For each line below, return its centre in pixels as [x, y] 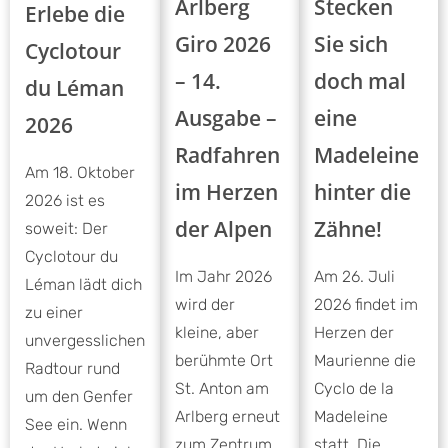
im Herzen [226, 191]
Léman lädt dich [83, 285]
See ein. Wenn [76, 425]
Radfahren [227, 154]
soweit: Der [66, 229]
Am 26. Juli [354, 276]
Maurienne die [365, 360]
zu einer [54, 313]
